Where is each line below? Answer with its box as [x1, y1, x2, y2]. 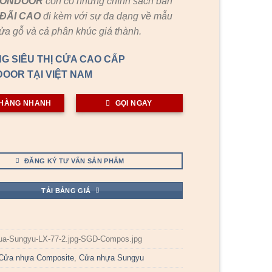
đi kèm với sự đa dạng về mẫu [43, 10, 173, 21]
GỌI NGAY [115, 99, 152, 108]
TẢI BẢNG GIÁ [41, 186, 91, 194]
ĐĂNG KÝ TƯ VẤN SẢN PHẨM [24, 157, 124, 165]
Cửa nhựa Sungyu [79, 253, 144, 263]
